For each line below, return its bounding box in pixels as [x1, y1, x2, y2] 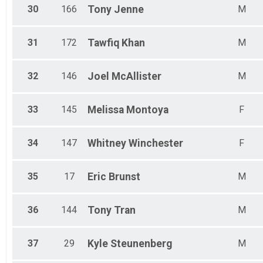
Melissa [87, 104, 124, 116]
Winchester [129, 137, 183, 150]
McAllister [112, 70, 161, 83]
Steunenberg [110, 238, 172, 250]
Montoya [126, 104, 168, 116]
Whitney [87, 137, 126, 150]
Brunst [109, 171, 140, 183]
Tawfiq [87, 37, 119, 49]
